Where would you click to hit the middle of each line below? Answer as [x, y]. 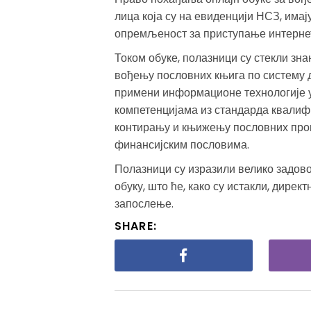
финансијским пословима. [182, 145]
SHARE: [136, 226]
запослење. [144, 204]
